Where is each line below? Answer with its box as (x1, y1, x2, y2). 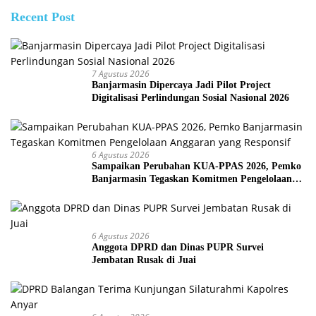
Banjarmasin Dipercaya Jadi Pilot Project (92, 80, 271, 91)
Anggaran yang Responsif (92, 186, 201, 197)
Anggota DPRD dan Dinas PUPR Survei (92, 242, 264, 253)
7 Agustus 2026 (92, 68, 150, 80)
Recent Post (11, 10, 75, 25)
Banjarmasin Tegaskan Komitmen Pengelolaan (92, 174, 292, 185)
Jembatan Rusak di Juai (92, 255, 196, 266)
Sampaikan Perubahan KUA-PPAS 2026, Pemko (92, 161, 301, 172)
